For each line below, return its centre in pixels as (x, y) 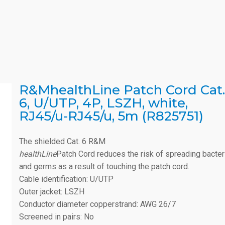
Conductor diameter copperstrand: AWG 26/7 (97, 204)
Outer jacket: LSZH (52, 192)
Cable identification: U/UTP (66, 179)
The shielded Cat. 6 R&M (62, 141)
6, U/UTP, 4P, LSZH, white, (103, 103)
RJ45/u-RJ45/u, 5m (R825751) (111, 116)
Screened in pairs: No (57, 217)
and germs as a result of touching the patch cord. (104, 166)
